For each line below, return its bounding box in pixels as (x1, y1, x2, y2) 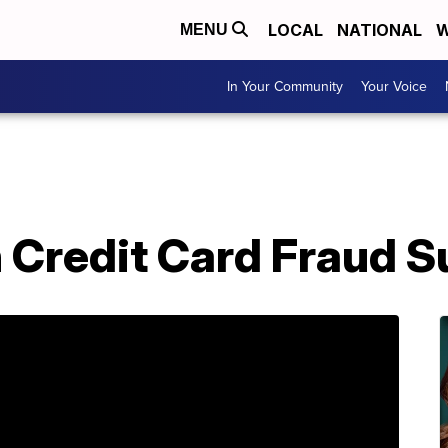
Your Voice (361, 76, 427, 97)
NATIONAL (337, 20, 422, 40)
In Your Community (227, 76, 343, 97)
